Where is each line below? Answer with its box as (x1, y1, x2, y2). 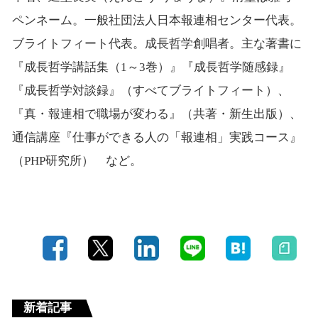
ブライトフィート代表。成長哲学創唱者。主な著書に (11, 37, 302, 51)
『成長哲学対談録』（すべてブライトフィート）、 (11, 84, 290, 98)
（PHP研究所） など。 (11, 154, 142, 168)
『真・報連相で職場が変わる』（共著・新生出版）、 (11, 107, 302, 121)
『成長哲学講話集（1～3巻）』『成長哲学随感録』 (11, 60, 290, 75)
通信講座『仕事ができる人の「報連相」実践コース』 (11, 131, 302, 145)
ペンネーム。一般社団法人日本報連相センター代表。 (11, 13, 302, 28)
